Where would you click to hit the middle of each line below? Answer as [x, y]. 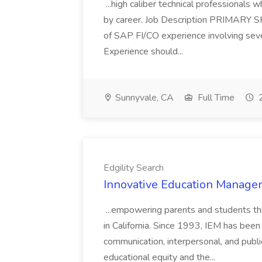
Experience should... [144, 51]
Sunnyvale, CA [143, 98]
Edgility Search [134, 168]
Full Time [215, 98]
